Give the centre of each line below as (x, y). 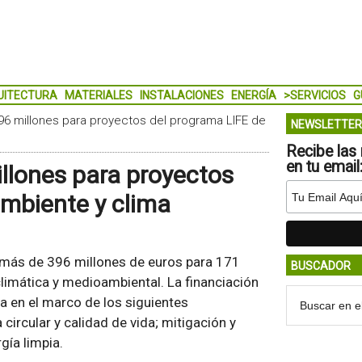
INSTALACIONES (181, 95)
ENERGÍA (253, 95)
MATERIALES (98, 95)
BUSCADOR (320, 266)
